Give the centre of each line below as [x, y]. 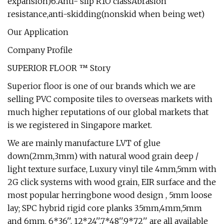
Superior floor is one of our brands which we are [101, 86]
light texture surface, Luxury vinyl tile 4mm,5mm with [112, 169]
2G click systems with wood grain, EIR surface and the [112, 182]
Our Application [38, 32]
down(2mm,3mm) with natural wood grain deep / [103, 156]
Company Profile [40, 50]
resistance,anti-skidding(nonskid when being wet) [106, 14]
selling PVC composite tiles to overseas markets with [110, 99]
